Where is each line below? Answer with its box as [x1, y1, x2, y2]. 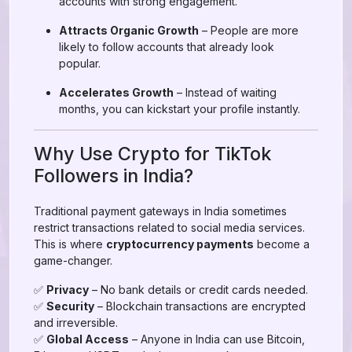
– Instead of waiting [174, 86, 277, 99]
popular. [59, 57, 101, 70]
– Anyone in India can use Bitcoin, [129, 332, 305, 346]
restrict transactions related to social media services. [34, 221, 305, 234]
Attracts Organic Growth [59, 24, 199, 37]
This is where [34, 237, 106, 251]
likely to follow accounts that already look [59, 40, 274, 53]
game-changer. [34, 254, 112, 267]
